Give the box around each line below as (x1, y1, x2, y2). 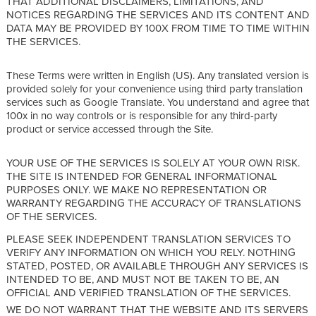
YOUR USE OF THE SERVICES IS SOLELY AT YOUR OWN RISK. (6, 154, 300, 170)
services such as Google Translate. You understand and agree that (6, 94, 309, 109)
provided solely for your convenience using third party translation (6, 80, 303, 96)
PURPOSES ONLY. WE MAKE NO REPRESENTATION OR (6, 181, 267, 197)
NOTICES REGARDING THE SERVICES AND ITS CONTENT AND (6, 6, 310, 22)
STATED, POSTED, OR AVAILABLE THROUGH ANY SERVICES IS (6, 257, 308, 273)
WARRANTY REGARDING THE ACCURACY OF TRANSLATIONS (6, 195, 301, 210)
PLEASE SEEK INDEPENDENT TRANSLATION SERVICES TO (6, 231, 291, 246)
